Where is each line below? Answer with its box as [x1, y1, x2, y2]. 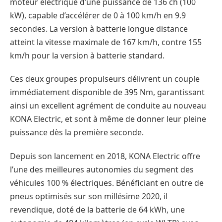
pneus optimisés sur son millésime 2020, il [10, 191, 167, 202]
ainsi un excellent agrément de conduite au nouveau [10, 100, 206, 111]
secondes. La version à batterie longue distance [10, 23, 188, 34]
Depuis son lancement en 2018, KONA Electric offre [10, 151, 200, 162]
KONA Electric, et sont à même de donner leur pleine [10, 113, 206, 125]
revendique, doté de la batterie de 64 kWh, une [10, 204, 185, 216]
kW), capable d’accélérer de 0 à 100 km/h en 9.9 [10, 9, 186, 21]
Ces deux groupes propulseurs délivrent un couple [10, 73, 200, 85]
